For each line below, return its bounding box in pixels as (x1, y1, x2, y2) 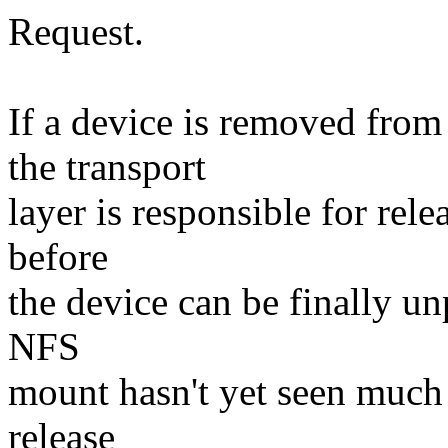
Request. (8, 10, 144, 54)
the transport (8, 145, 206, 189)
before (8, 235, 108, 279)
